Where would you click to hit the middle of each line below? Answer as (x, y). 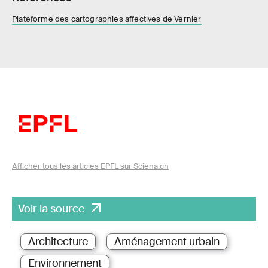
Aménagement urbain (167, 241)
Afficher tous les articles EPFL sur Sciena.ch (90, 166)
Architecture (58, 241)
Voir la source (51, 208)
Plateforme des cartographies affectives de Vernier (107, 19)
